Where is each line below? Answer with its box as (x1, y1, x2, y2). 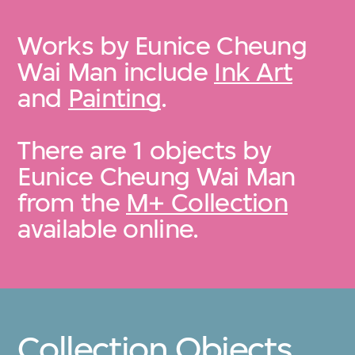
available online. (17, 213, 199, 245)
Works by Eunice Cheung (17, 30, 307, 62)
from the (17, 187, 127, 219)
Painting (67, 82, 162, 114)
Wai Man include (17, 56, 215, 88)
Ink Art (214, 56, 293, 88)
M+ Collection (126, 187, 288, 219)
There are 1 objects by (17, 135, 272, 166)
